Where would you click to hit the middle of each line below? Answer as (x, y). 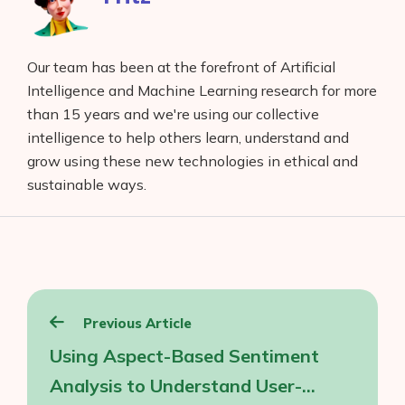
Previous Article (136, 323)
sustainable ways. (87, 184)
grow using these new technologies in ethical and (193, 160)
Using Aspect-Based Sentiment (184, 355)
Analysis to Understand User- (176, 385)
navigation (89, 336)
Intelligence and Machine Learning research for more (202, 90)
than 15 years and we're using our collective (173, 113)
